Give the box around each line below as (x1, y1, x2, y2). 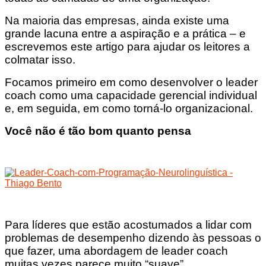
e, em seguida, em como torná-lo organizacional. (5, 102, 253, 115)
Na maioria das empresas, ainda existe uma (5, 14, 229, 27)
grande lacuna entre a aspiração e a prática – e (5, 27, 246, 40)
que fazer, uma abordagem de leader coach (5, 244, 228, 257)
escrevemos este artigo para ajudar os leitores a (5, 40, 250, 53)
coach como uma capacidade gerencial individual (5, 88, 257, 102)
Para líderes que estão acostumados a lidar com (5, 218, 252, 231)
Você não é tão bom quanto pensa (5, 124, 191, 137)
